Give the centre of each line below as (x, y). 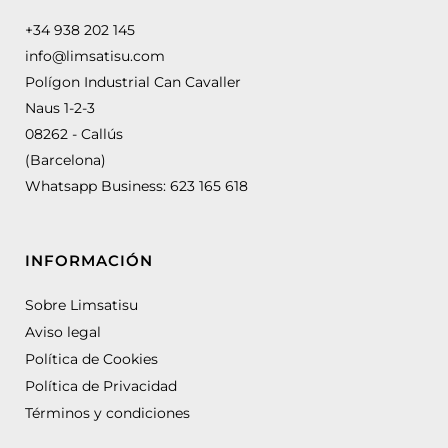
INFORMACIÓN (89, 260)
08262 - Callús (74, 133)
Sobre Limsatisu (81, 304)
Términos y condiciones (107, 412)
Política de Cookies (91, 358)
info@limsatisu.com (95, 55)
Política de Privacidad (101, 385)
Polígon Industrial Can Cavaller (133, 81)
